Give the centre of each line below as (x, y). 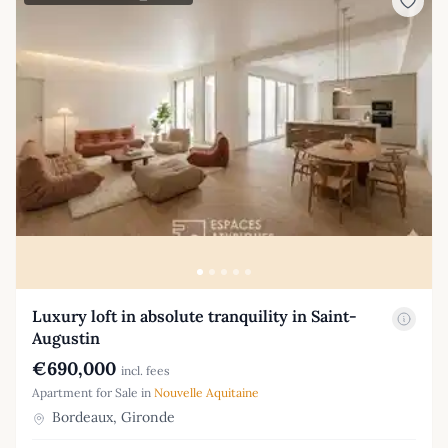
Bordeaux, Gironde (111, 417)
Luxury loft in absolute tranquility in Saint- (194, 316)
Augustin (66, 338)
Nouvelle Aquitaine (206, 393)
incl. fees (145, 371)
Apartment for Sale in (93, 393)
